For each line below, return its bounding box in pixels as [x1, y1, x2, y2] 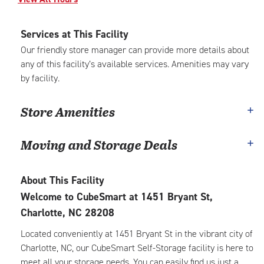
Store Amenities [21, 102, 115, 121]
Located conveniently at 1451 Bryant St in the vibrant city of [21, 227, 253, 240]
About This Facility [21, 173, 104, 187]
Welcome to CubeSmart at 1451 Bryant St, [21, 190, 213, 204]
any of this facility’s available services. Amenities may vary [21, 58, 249, 70]
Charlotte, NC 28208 [21, 206, 114, 220]
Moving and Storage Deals [21, 135, 177, 154]
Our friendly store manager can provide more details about [21, 44, 249, 56]
